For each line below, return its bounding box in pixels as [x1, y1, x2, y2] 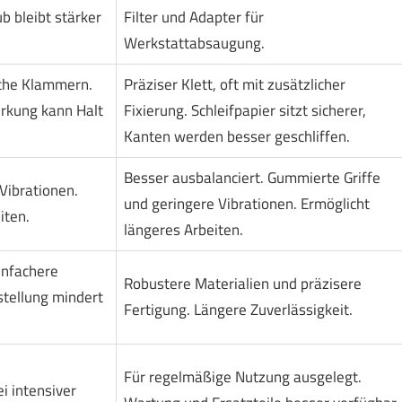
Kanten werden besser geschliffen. [123, 125, 350, 149]
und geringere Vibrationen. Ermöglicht [123, 192, 370, 216]
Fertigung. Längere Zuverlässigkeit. [123, 298, 353, 322]
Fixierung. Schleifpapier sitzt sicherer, [123, 99, 366, 123]
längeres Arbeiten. [123, 218, 243, 242]
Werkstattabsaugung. [123, 31, 265, 56]
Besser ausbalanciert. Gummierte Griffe [123, 166, 380, 190]
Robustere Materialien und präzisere [123, 272, 362, 296]
